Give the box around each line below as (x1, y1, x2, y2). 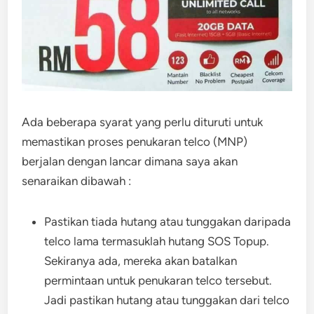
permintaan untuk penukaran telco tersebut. (44, 273, 273, 287)
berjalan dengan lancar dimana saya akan (22, 153, 238, 168)
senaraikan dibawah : (22, 173, 132, 188)
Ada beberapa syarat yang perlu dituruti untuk (22, 114, 264, 129)
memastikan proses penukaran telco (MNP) (22, 134, 248, 149)
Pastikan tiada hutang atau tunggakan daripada (44, 214, 292, 228)
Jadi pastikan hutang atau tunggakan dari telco (44, 292, 290, 307)
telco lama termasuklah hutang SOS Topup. (44, 233, 270, 248)
